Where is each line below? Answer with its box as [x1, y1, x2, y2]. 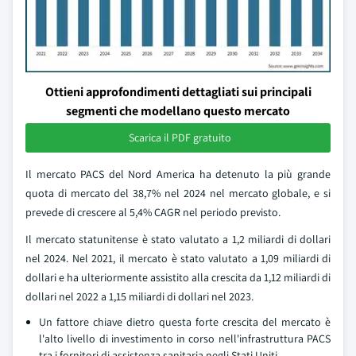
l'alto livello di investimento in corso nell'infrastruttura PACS [39, 331, 331, 346]
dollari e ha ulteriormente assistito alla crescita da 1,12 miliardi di [25, 270, 331, 284]
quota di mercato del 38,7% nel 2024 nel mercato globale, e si [25, 186, 331, 200]
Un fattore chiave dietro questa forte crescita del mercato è [39, 315, 331, 329]
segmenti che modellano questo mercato [66, 103, 290, 119]
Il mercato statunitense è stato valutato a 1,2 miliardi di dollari [25, 232, 331, 246]
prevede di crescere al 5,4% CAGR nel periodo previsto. [25, 205, 281, 219]
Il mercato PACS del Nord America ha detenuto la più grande [25, 167, 331, 181]
